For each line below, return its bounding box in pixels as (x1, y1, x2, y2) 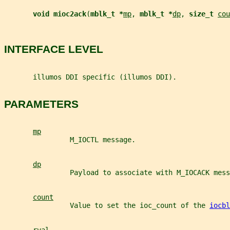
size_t (189, 9, 218, 18)
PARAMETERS (4, 98, 79, 110)
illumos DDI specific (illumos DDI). (4, 72, 177, 81)
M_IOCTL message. (4, 136, 136, 144)
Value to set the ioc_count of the (4, 201, 209, 210)
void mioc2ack (33, 9, 86, 18)
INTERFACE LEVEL (4, 43, 103, 55)
